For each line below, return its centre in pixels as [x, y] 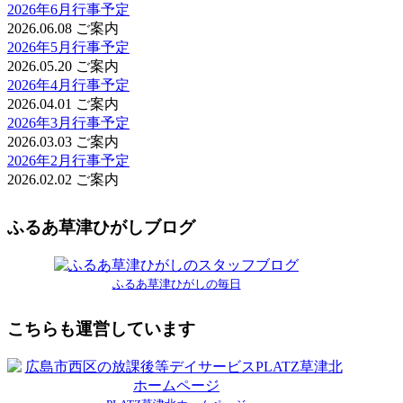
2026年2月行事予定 [68, 161]
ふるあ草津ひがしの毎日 [176, 283]
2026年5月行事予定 [68, 48]
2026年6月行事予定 [68, 10]
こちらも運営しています [101, 329]
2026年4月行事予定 [68, 85]
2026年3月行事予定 [68, 123]
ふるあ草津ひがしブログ [101, 227]
